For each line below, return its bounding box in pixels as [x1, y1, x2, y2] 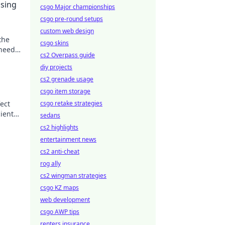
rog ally [40, 159, 61, 168]
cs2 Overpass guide [40, 51, 95, 59]
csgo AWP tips [40, 207, 79, 216]
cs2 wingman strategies [40, 171, 106, 180]
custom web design [40, 27, 94, 35]
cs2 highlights [40, 123, 78, 132]
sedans [40, 111, 60, 120]
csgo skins [40, 39, 69, 47]
